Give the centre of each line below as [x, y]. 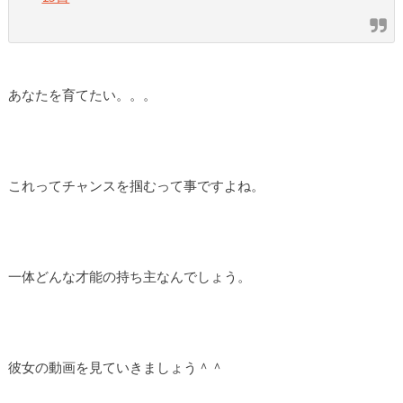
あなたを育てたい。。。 [82, 94]
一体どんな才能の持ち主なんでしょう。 [129, 276]
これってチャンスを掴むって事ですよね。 [136, 185]
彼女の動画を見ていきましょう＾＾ [116, 367]
